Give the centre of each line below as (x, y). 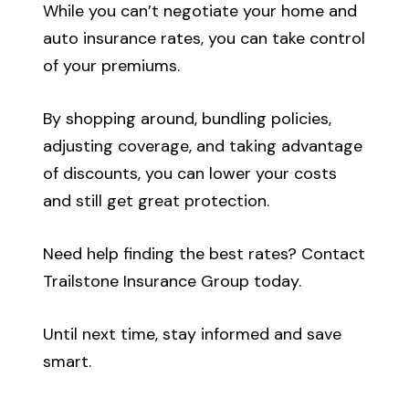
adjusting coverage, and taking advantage (203, 146)
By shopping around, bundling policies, (188, 118)
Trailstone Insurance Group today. (173, 281)
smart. (68, 361)
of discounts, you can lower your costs (190, 173)
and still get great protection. (157, 200)
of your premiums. (112, 65)
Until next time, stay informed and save (193, 334)
